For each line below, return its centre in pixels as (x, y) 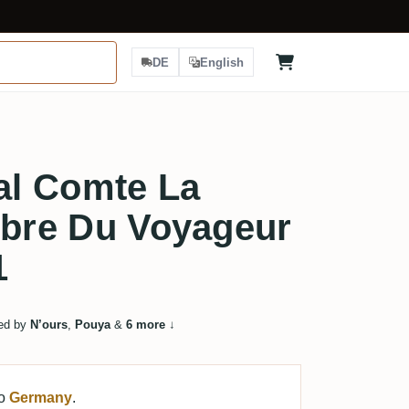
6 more (145, 325)
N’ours (48, 325)
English (222, 62)
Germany (40, 398)
